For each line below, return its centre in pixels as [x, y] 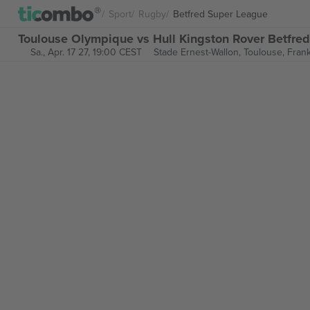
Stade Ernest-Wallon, [198, 52]
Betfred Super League [220, 13]
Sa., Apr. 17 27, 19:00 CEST [86, 52]
